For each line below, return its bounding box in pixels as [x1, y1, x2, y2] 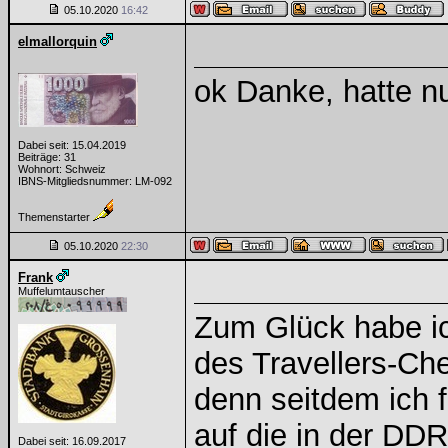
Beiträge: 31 [18, 151, 76, 163]
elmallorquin [18, 34, 97, 49]
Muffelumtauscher [18, 285, 105, 297]
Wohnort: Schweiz [18, 163, 106, 175]
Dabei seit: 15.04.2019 [18, 139, 126, 151]
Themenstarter [18, 211, 93, 223]
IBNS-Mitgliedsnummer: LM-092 [18, 175, 172, 187]
